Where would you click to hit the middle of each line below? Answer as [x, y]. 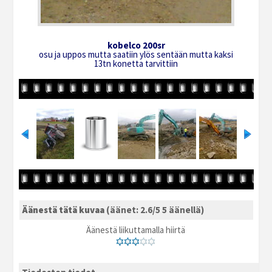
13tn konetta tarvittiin [136, 63]
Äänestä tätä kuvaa [64, 209]
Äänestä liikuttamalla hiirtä [136, 229]
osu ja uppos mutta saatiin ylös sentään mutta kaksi [136, 54]
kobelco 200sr [136, 45]
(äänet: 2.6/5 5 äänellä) [155, 209]
